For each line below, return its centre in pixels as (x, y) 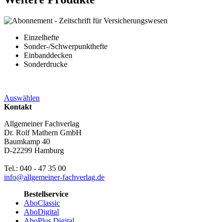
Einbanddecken (48, 55)
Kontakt (18, 107)
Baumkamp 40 (27, 141)
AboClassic (42, 203)
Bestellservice (46, 194)
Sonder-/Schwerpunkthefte (66, 46)
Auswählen (22, 98)
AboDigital (41, 212)
